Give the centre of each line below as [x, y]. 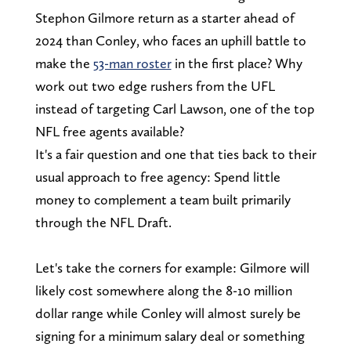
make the [64, 63]
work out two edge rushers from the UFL [155, 85]
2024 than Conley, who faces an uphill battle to [170, 40]
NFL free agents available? [111, 131]
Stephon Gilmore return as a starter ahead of [165, 17]
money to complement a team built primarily [163, 199]
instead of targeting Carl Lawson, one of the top [174, 108]
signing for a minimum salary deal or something [170, 335]
